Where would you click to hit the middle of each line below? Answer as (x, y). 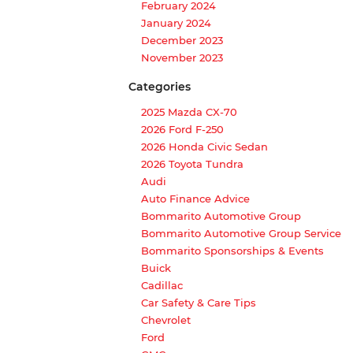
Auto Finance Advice (195, 198)
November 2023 (182, 57)
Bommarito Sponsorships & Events (232, 250)
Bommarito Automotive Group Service (241, 233)
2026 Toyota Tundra (192, 163)
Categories (160, 86)
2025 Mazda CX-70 (189, 111)
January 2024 (176, 22)
